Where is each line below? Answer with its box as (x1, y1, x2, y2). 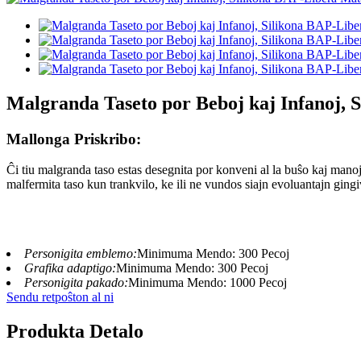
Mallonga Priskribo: (6, 130, 141, 147)
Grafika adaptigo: (24, 261, 116, 276)
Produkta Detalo (6, 321, 143, 342)
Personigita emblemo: (24, 247, 137, 261)
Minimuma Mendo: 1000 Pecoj (128, 276, 287, 290)
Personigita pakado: (24, 276, 128, 290)
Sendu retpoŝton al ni (6, 290, 114, 305)
